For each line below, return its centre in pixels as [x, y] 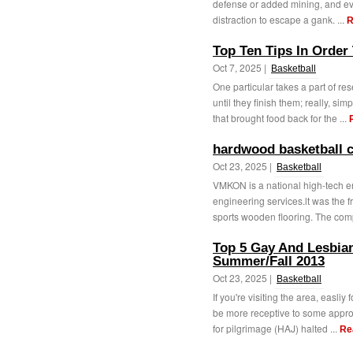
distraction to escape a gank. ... [280, 19]
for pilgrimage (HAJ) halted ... [276, 328]
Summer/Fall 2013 [269, 261]
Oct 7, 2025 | [241, 67]
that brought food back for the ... [281, 118]
